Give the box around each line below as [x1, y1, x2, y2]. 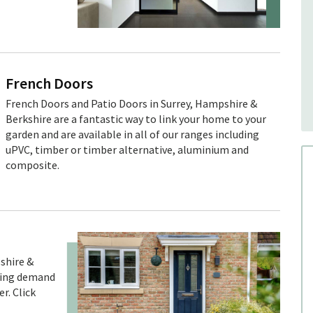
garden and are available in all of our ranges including [6, 126, 260, 141]
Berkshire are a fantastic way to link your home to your [6, 111, 267, 126]
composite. [6, 157, 60, 172]
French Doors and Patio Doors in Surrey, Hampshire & [6, 96, 258, 110]
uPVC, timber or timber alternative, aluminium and [6, 142, 249, 156]
